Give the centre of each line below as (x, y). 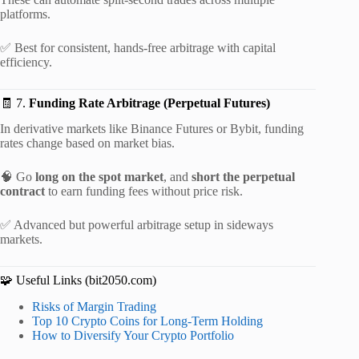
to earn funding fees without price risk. (144, 192)
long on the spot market (99, 177)
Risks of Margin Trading (94, 307)
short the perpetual (243, 177)
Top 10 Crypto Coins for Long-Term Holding (147, 321)
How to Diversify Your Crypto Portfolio (133, 336)
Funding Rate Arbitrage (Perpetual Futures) (149, 103)
